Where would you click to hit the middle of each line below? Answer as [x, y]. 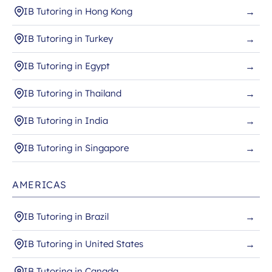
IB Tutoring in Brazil [66, 217]
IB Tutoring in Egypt [67, 66]
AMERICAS [40, 185]
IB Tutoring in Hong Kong [78, 12]
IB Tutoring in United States [83, 244]
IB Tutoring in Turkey [68, 39]
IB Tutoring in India [66, 121]
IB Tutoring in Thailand [73, 93]
